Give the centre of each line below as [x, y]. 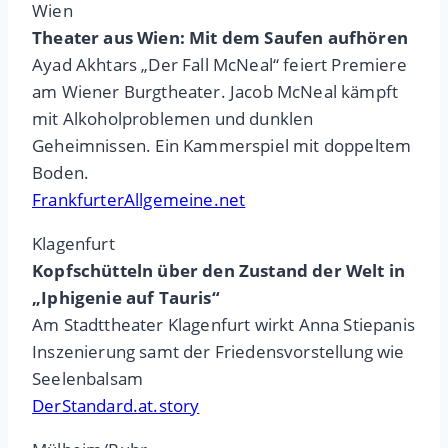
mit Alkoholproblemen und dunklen [173, 119]
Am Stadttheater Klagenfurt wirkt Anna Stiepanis [223, 325]
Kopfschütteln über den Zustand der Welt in [219, 271]
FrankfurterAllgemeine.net [139, 200]
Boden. [61, 173]
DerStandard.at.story [116, 406]
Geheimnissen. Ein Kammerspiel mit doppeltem [222, 146]
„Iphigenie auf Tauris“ [126, 298]
